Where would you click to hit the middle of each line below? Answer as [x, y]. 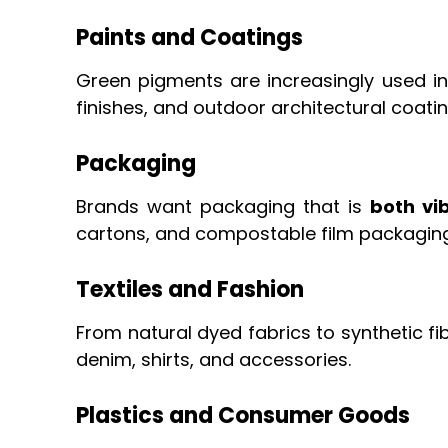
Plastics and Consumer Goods [243, 416]
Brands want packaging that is [223, 207]
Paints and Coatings [190, 38]
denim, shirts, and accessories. [214, 360]
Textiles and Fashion [190, 290]
